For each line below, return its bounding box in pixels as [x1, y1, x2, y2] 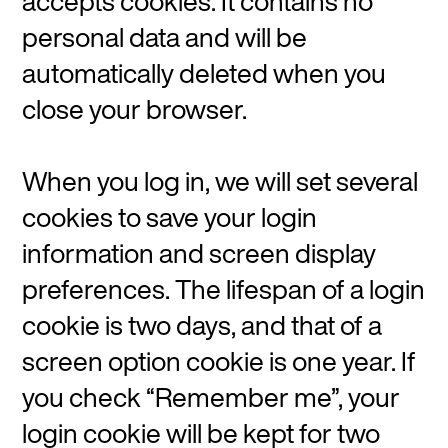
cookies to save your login [22, 197, 318, 237]
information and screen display [22, 233, 377, 273]
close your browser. [22, 89, 248, 129]
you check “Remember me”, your [22, 377, 401, 417]
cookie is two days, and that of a [22, 305, 383, 345]
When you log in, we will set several [22, 161, 419, 201]
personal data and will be [22, 17, 308, 57]
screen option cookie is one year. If [22, 341, 417, 381]
